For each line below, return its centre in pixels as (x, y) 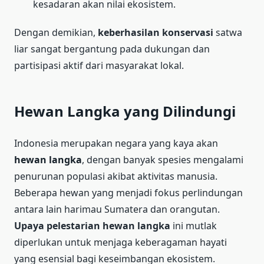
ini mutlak (194, 225)
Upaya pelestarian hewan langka (92, 225)
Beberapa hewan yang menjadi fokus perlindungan (128, 192)
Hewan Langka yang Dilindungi (125, 111)
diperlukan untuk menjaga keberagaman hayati (121, 242)
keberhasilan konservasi (156, 32)
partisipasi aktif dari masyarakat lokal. (99, 65)
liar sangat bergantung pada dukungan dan (112, 49)
